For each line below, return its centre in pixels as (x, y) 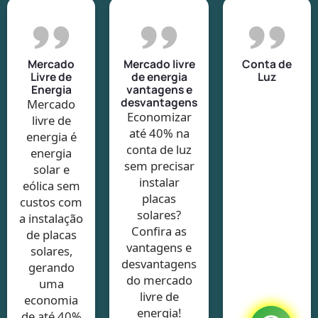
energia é (51, 136)
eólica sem (51, 185)
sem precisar (159, 165)
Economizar (159, 116)
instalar (159, 182)
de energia (159, 76)
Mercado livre (159, 64)
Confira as (159, 231)
